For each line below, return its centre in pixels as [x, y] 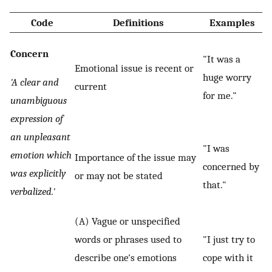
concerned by [231, 167]
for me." [220, 96]
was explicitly [38, 173]
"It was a [222, 59]
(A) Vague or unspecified [127, 221]
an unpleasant [40, 137]
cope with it [228, 258]
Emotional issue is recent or [134, 68]
